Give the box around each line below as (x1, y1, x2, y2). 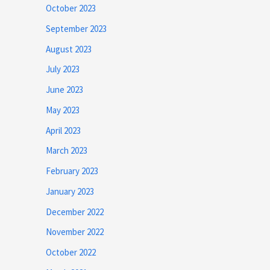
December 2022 (46, 206, 104, 218)
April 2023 (46, 124, 81, 136)
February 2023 (46, 165, 98, 177)
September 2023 (46, 22, 107, 34)
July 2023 (46, 63, 80, 75)
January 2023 (46, 185, 94, 197)
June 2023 (46, 84, 83, 95)
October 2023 (46, 2, 96, 14)
